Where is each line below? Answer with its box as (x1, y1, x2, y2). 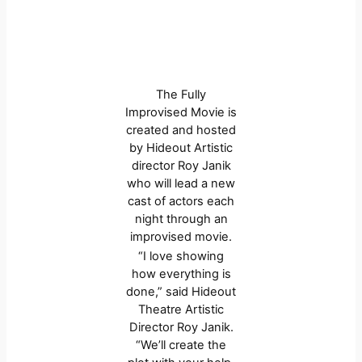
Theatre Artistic (138, 301, 224, 317)
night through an (134, 212, 228, 227)
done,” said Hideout (126, 284, 236, 299)
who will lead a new (127, 176, 235, 192)
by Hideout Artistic (129, 141, 233, 156)
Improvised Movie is (125, 105, 237, 120)
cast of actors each (128, 194, 234, 209)
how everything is (131, 266, 231, 281)
